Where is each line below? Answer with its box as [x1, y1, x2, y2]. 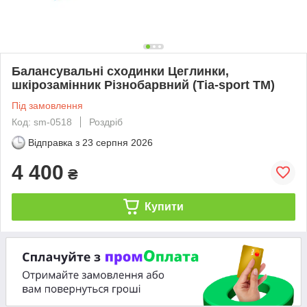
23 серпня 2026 [82, 136, 153, 148]
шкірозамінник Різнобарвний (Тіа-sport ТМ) [12, 77, 275, 92]
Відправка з [28, 136, 79, 148]
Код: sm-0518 [12, 116, 72, 127]
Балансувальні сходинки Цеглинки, [12, 64, 229, 78]
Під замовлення [12, 99, 83, 111]
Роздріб [89, 116, 123, 127]
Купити [144, 200, 184, 212]
